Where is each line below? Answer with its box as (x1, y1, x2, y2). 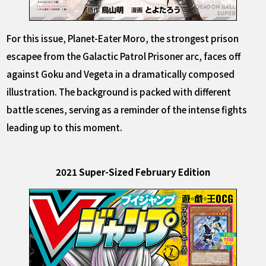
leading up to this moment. (7, 121, 123, 134)
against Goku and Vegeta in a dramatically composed (7, 67, 235, 81)
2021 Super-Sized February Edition (56, 164, 210, 178)
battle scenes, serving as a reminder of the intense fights (7, 103, 248, 116)
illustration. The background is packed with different (7, 85, 232, 99)
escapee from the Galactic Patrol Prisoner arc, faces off (7, 49, 241, 63)
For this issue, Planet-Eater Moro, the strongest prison (7, 31, 239, 45)
